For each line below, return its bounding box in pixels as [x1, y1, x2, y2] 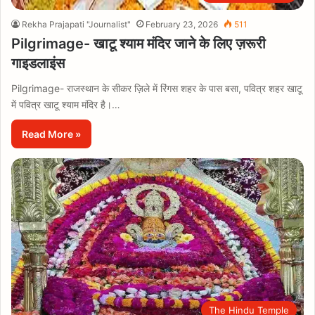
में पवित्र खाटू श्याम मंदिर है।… [11, 98, 120, 110]
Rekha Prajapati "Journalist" [22, 19, 131, 30]
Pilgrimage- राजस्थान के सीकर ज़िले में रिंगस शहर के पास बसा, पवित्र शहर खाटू [11, 82, 302, 94]
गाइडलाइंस [11, 55, 65, 72]
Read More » [22, 128, 81, 140]
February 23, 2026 [146, 19, 218, 30]
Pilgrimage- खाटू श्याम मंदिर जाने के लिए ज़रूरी [11, 35, 266, 52]
